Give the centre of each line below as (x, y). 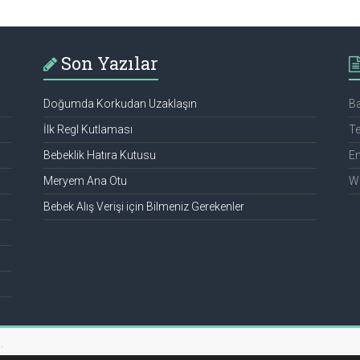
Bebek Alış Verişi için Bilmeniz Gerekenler (143, 206)
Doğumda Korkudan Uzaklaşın (120, 103)
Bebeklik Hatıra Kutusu (99, 155)
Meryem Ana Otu (85, 180)
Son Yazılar (109, 63)
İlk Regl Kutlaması (88, 129)
